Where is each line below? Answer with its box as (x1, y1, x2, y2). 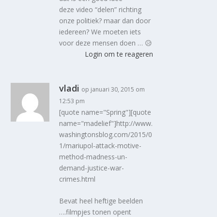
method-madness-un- (59, 152, 128, 161)
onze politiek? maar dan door (59, 15, 151, 25)
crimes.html (59, 174, 96, 184)
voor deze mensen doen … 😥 (59, 38, 153, 47)
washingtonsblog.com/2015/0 (59, 129, 153, 139)
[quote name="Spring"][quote (59, 107, 152, 117)
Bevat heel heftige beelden (59, 196, 143, 206)
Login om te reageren (84, 49, 153, 59)
